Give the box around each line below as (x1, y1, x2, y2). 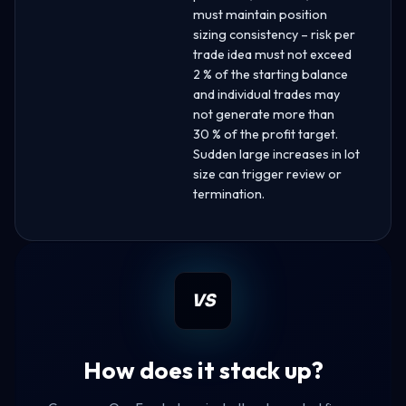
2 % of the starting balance (193, 65, 348, 82)
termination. (193, 185, 265, 202)
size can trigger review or (193, 165, 342, 182)
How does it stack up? (82, 354, 324, 385)
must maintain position (193, 5, 327, 23)
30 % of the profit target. (193, 125, 338, 142)
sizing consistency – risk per (193, 25, 355, 43)
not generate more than (193, 105, 334, 122)
